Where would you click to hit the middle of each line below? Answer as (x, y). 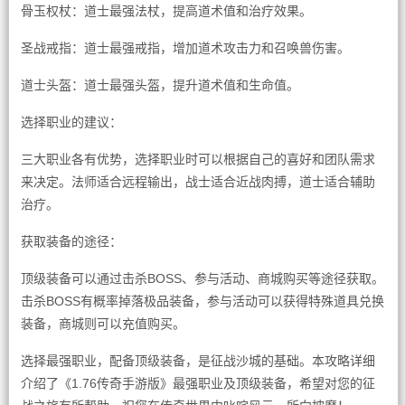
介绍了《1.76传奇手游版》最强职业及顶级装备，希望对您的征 (198, 383)
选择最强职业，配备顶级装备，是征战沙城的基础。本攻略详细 (198, 361)
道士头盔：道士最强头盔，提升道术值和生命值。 (160, 85)
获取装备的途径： (71, 241)
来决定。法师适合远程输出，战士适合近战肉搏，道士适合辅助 (198, 182)
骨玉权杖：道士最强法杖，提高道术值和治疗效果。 (166, 11)
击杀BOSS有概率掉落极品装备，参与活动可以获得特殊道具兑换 (202, 301)
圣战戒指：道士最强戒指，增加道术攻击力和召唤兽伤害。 (185, 48)
